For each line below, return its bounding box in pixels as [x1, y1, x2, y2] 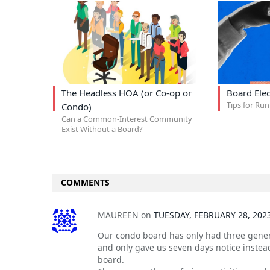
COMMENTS [61, 176, 110, 188]
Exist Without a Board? [61, 123, 143, 134]
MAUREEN [98, 209, 139, 221]
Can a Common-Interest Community [61, 113, 192, 124]
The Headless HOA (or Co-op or [61, 86, 192, 99]
